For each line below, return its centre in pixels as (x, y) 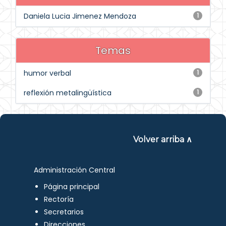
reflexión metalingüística (68, 93)
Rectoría (59, 199)
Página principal (72, 187)
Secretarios (64, 212)
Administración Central (75, 170)
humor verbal (47, 73)
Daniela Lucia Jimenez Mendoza (80, 16)
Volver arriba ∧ (162, 139)
